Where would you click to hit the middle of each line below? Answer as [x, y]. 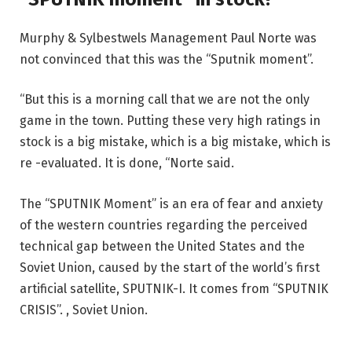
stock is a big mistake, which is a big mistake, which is [175, 142]
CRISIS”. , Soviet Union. [84, 310]
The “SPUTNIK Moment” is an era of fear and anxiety [171, 203]
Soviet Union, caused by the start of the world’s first [170, 267]
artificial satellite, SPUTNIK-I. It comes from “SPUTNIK [174, 288]
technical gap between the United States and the [162, 246]
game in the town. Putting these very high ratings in [170, 121]
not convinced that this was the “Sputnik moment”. [167, 59]
